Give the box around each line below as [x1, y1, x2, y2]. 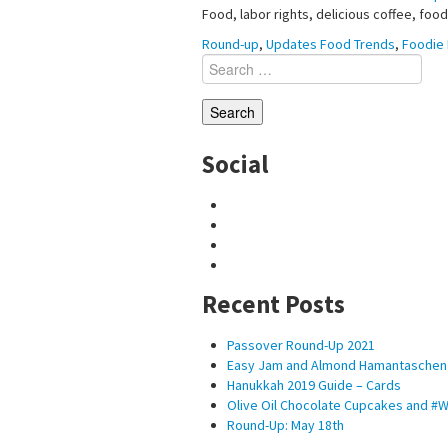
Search [201, 53, 243, 72]
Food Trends [320, 34, 395, 53]
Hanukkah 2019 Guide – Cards [227, 375, 401, 394]
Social [202, 148, 268, 180]
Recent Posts [202, 288, 345, 320]
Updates [266, 34, 317, 53]
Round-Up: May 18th [227, 415, 344, 434]
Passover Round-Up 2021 [227, 335, 375, 354]
